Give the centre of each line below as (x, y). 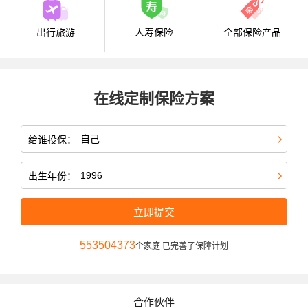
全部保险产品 (252, 33)
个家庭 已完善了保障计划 (182, 246)
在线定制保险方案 (154, 99)
